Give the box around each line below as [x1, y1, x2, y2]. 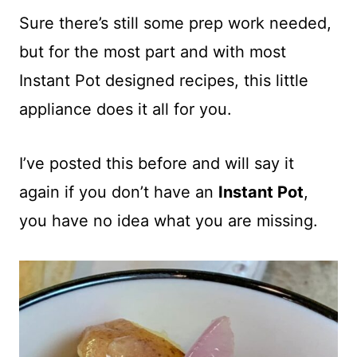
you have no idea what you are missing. [19, 211, 318, 230]
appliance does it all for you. [19, 100, 232, 119]
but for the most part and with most [19, 42, 286, 61]
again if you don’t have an [19, 182, 218, 202]
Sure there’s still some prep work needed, [19, 14, 331, 33]
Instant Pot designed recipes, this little [19, 71, 308, 90]
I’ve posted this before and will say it [19, 154, 294, 173]
